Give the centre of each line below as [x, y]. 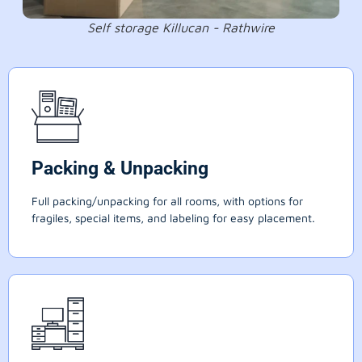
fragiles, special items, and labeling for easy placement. [173, 218]
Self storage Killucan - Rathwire [181, 28]
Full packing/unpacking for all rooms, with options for [167, 201]
